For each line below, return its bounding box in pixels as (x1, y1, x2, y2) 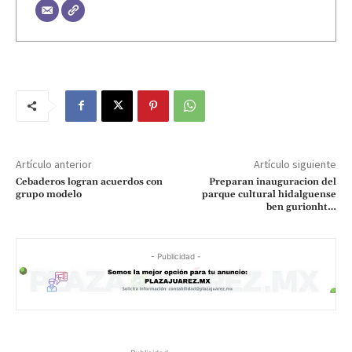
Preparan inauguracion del (208, 175, 336, 188)
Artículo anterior (16, 156, 92, 171)
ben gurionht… (266, 200, 336, 213)
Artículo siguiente (253, 156, 336, 171)
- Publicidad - (151, 251, 201, 261)
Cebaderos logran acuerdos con (16, 175, 163, 188)
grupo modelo (16, 188, 82, 200)
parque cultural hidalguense (201, 188, 336, 200)
